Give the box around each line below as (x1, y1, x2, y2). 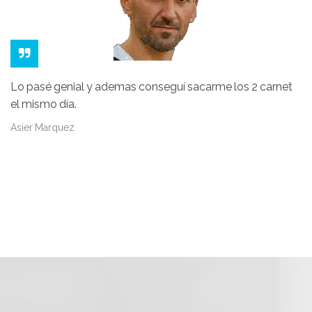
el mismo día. (10, 97, 77, 111)
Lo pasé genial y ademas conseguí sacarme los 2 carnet (10, 79, 292, 93)
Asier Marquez (10, 121, 75, 133)
